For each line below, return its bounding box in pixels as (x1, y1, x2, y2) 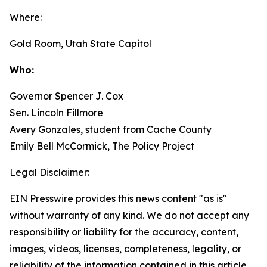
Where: (10, 11, 42, 23)
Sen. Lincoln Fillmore (10, 107, 103, 119)
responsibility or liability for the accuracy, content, (10, 226, 238, 238)
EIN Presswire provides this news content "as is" (10, 193, 227, 204)
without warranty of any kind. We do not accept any (10, 209, 249, 221)
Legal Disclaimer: (10, 166, 89, 178)
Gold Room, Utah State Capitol (10, 38, 151, 49)
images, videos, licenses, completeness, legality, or (10, 243, 241, 254)
